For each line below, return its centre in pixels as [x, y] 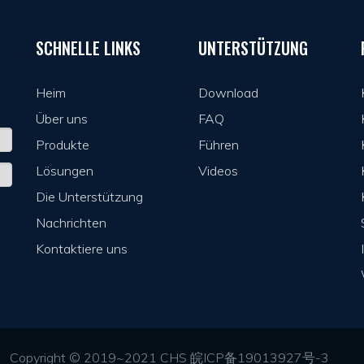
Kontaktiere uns [82, 249]
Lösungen [65, 171]
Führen [219, 145]
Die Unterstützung [89, 197]
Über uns [62, 119]
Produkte [63, 145]
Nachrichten [71, 223]
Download [228, 93]
